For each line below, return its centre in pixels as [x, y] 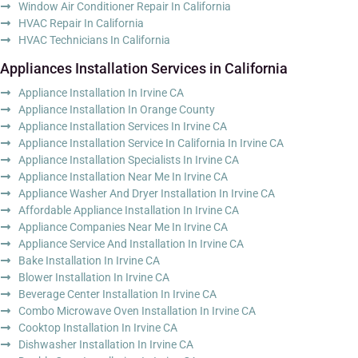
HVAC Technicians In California [94, 40]
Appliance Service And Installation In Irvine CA [131, 243]
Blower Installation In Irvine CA [93, 277]
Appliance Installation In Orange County [116, 109]
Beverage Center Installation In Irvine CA [117, 294]
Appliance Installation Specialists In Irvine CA [128, 159]
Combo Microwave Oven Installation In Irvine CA [137, 310]
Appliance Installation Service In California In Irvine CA [151, 143]
